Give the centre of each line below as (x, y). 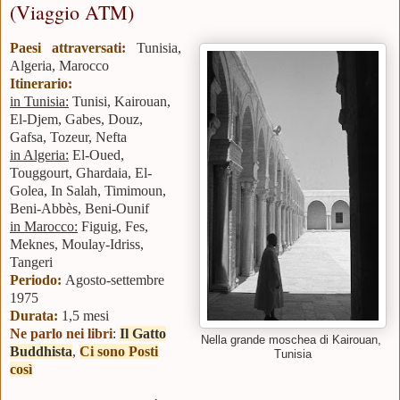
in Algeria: (39, 155)
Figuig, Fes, (113, 227)
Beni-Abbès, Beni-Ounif (79, 209)
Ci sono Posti (119, 352)
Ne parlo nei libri (61, 334)
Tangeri (31, 262)
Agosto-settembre (115, 280)
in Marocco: (44, 227)
